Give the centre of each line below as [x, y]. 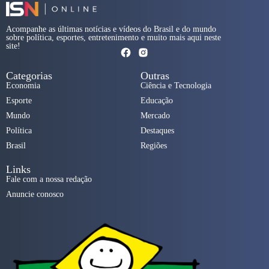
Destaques [157, 131]
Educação [157, 101]
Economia [23, 86]
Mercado [155, 116]
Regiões [154, 146]
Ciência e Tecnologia [176, 86]
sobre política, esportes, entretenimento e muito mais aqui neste [113, 38]
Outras [155, 76]
